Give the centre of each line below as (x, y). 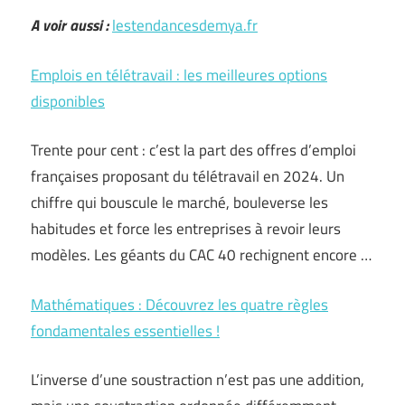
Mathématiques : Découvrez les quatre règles (179, 304)
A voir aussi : (70, 25)
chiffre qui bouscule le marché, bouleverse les (179, 202)
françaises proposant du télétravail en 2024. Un (188, 176)
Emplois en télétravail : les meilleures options (179, 75)
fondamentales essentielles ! (125, 330)
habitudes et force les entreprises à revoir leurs (186, 229)
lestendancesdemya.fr (185, 25)
